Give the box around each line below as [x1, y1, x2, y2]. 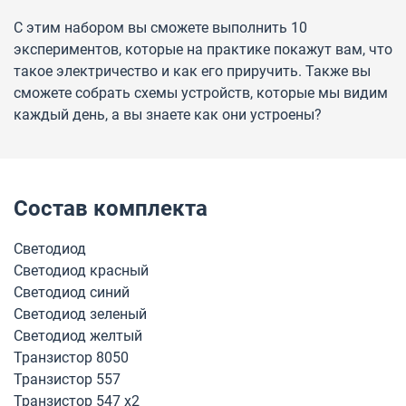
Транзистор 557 [14, 371, 121, 388]
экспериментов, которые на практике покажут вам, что [14, 41, 392, 58]
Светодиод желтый [14, 327, 142, 344]
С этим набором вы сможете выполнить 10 [14, 19, 307, 36]
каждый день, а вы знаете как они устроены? [14, 106, 322, 123]
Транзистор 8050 [14, 349, 129, 366]
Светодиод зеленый [14, 305, 147, 323]
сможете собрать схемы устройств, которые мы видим [14, 84, 388, 101]
